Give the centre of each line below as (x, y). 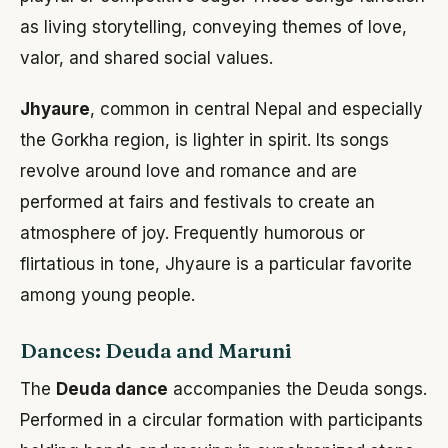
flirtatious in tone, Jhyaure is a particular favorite (216, 264)
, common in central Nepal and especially (256, 109)
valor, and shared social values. (146, 58)
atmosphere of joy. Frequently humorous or (192, 233)
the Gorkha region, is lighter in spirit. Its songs (204, 140)
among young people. (107, 295)
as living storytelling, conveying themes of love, (213, 27)
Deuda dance (112, 389)
